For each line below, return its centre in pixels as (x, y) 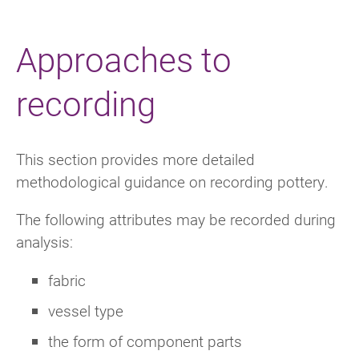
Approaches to (124, 59)
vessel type (86, 310)
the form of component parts (145, 341)
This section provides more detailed (135, 159)
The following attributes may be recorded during (176, 220)
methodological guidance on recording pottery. (172, 182)
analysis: (44, 242)
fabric (67, 280)
